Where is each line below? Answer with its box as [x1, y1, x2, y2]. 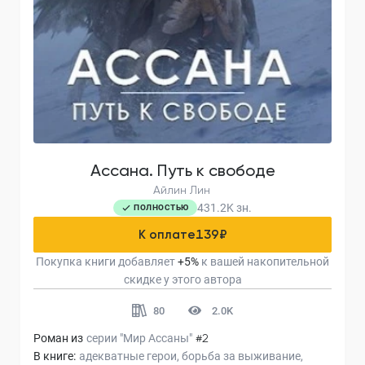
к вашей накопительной [201, 254, 329, 268]
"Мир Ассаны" [120, 331, 192, 345]
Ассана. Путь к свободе [90, 160, 275, 180]
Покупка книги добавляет [36, 254, 175, 268]
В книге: [33, 349, 76, 363]
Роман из [33, 331, 83, 345]
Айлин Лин [152, 182, 210, 196]
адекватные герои [79, 349, 177, 363]
